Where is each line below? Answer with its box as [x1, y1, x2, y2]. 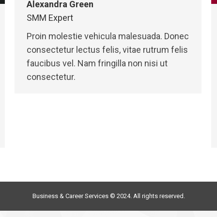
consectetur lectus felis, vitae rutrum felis [27, 45, 188, 55]
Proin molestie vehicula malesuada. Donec [27, 31, 189, 41]
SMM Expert [27, 13, 73, 23]
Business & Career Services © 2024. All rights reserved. [32, 192, 185, 200]
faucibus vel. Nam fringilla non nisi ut [27, 58, 168, 68]
